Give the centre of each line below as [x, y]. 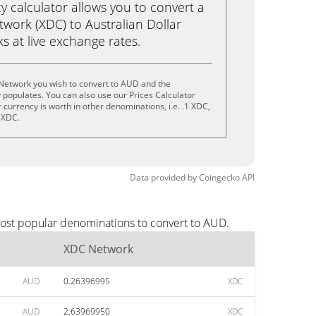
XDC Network [98, 249]
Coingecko [219, 177]
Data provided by [163, 177]
